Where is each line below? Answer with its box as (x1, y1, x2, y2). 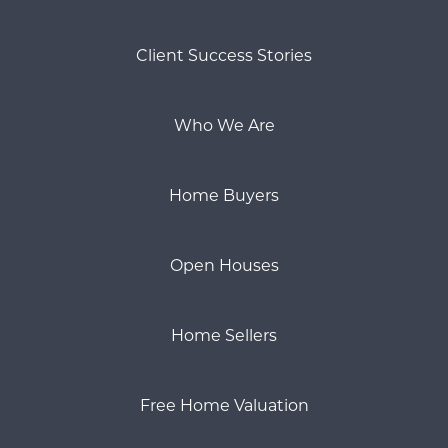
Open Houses (169, 254, 279, 276)
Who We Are (173, 114, 275, 136)
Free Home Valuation (139, 394, 309, 416)
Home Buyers (169, 184, 279, 206)
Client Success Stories (136, 44, 312, 66)
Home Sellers (171, 324, 277, 346)
